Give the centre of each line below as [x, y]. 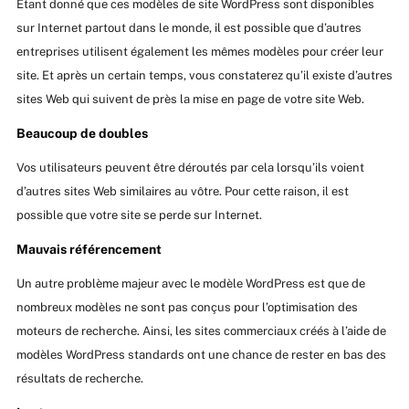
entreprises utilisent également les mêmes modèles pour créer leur [199, 52]
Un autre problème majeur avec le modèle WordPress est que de [190, 284]
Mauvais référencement [89, 250]
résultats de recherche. [79, 379]
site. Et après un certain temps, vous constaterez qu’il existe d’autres [204, 76]
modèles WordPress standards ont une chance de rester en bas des [201, 355]
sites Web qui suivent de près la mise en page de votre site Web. [190, 100]
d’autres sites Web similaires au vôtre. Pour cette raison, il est [182, 192]
